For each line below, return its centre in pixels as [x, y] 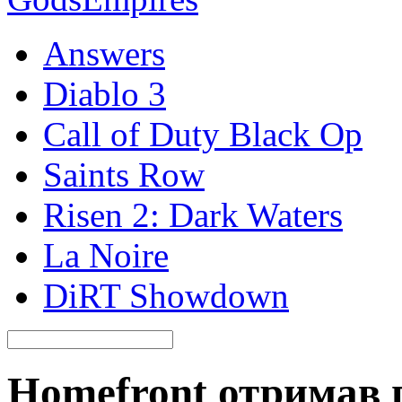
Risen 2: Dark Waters [193, 215]
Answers [104, 53]
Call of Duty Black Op [203, 134]
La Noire [106, 255]
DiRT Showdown [166, 296]
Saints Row [124, 175]
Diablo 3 [105, 94]
